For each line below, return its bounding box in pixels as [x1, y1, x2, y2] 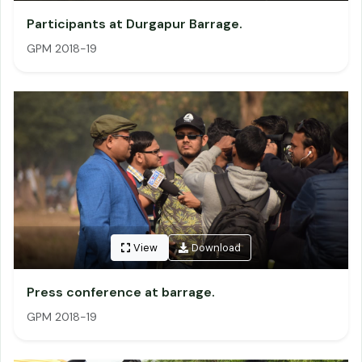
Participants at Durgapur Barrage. [27, 15, 242, 32]
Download [192, 241, 242, 255]
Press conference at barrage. [27, 284, 215, 301]
